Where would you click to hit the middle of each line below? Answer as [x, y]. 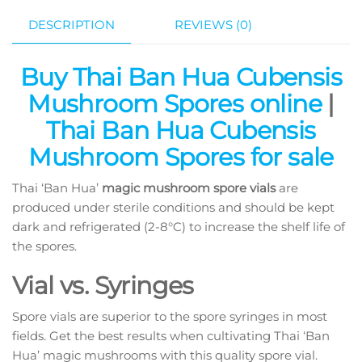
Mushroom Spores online [175, 104]
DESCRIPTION [72, 25]
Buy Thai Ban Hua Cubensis [181, 78]
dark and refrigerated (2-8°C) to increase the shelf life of [179, 227]
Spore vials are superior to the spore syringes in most [170, 317]
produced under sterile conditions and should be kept [173, 208]
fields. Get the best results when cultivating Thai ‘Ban [171, 336]
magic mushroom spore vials [187, 188]
